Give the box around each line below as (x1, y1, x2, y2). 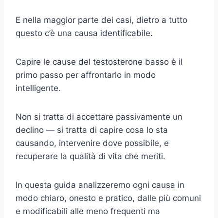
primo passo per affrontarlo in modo (16, 70, 156, 80)
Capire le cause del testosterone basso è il (16, 56, 182, 67)
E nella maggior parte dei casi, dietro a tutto (16, 15, 187, 25)
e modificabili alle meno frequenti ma (16, 206, 160, 216)
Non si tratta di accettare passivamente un (16, 111, 182, 122)
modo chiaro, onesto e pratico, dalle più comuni (16, 193, 201, 203)
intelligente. (16, 83, 61, 93)
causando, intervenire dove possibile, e (16, 138, 169, 148)
